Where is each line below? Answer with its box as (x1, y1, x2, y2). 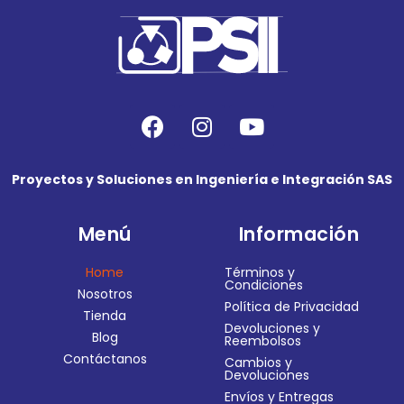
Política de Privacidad (225, 298, 359, 317)
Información (238, 220, 360, 247)
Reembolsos (225, 332, 301, 351)
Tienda (83, 307, 127, 326)
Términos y (225, 263, 295, 282)
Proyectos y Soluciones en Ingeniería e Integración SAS (12, 170, 392, 188)
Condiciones (225, 276, 303, 295)
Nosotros (77, 285, 133, 304)
